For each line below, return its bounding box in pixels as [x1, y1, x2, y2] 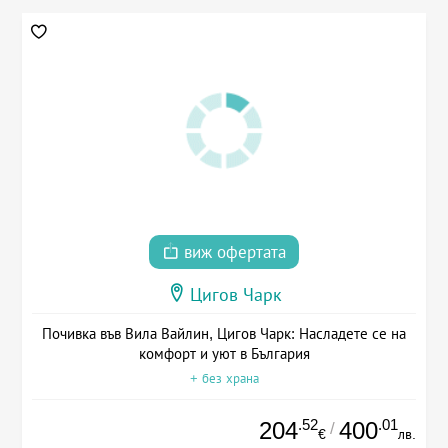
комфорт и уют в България [138, 345, 310, 363]
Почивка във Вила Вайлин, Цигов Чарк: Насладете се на [42, 325, 406, 343]
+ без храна [189, 371, 259, 387]
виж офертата [179, 243, 286, 263]
